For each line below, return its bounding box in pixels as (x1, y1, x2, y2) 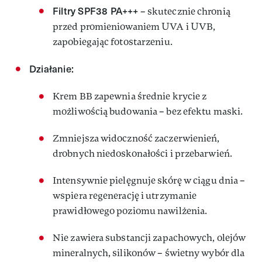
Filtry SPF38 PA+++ (53, 4, 139, 18)
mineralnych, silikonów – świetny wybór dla (53, 247, 245, 259)
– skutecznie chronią (138, 5, 230, 18)
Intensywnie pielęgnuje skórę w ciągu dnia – (53, 174, 246, 187)
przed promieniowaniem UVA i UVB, (53, 20, 216, 33)
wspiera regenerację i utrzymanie (53, 189, 197, 202)
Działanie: (29, 62, 74, 75)
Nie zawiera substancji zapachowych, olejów (53, 232, 246, 244)
